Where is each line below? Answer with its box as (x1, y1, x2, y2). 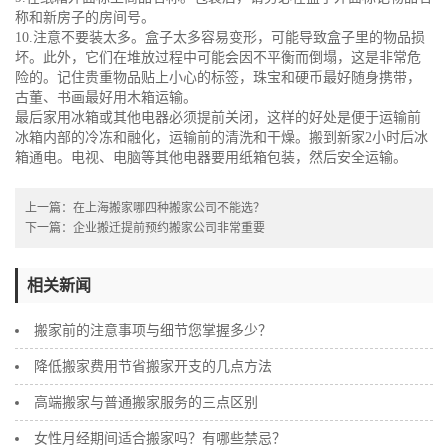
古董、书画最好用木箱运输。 (15, 90, 197, 106)
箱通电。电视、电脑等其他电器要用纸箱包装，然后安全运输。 (15, 150, 407, 166)
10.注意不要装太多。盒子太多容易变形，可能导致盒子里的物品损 (15, 30, 425, 46)
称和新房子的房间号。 (15, 10, 155, 26)
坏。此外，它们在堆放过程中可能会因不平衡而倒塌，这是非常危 (15, 50, 421, 66)
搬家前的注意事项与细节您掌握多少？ (34, 323, 272, 339)
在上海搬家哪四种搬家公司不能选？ (73, 201, 265, 216)
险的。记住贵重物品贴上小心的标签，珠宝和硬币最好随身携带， (15, 70, 421, 86)
